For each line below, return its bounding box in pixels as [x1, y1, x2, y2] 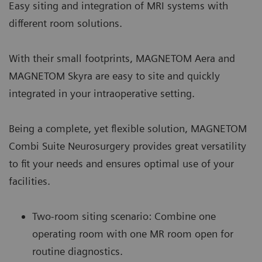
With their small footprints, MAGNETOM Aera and [9, 51, 235, 64]
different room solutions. [9, 16, 122, 29]
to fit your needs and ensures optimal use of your [9, 157, 234, 170]
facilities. [9, 174, 50, 187]
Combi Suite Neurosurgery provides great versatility [9, 139, 246, 152]
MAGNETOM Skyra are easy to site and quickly [9, 69, 220, 82]
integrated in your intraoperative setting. [9, 87, 195, 99]
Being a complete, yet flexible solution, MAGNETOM [9, 122, 247, 135]
